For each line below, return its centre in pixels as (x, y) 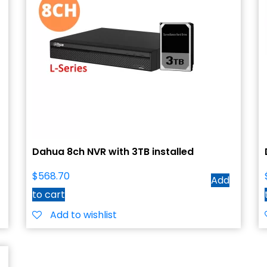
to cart (49, 195)
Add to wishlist (83, 215)
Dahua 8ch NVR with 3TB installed (113, 152)
